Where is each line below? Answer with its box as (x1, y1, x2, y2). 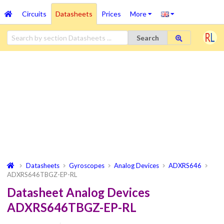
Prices (101, 9, 121, 18)
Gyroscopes (69, 161, 105, 169)
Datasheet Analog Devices (7, 185, 150, 199)
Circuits (21, 9, 46, 18)
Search (136, 33, 159, 42)
